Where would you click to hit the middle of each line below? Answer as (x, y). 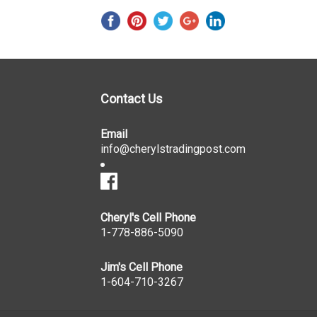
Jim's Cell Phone (142, 267)
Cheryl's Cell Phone (148, 218)
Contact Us (132, 99)
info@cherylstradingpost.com (173, 149)
